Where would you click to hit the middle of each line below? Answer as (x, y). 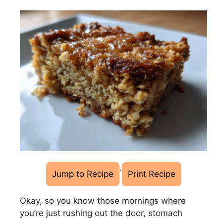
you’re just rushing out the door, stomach (101, 213)
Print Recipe (151, 174)
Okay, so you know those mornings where (103, 200)
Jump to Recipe (83, 174)
